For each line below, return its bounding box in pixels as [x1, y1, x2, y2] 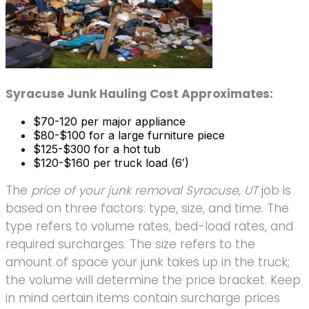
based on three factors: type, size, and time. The [6, 199, 289, 217]
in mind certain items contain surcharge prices [6, 289, 280, 306]
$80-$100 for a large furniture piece [33, 128, 225, 142]
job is [258, 181, 291, 199]
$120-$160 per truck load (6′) [33, 155, 189, 170]
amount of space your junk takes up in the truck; [6, 253, 290, 270]
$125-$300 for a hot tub [33, 141, 161, 156]
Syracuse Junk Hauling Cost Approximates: [6, 85, 273, 102]
